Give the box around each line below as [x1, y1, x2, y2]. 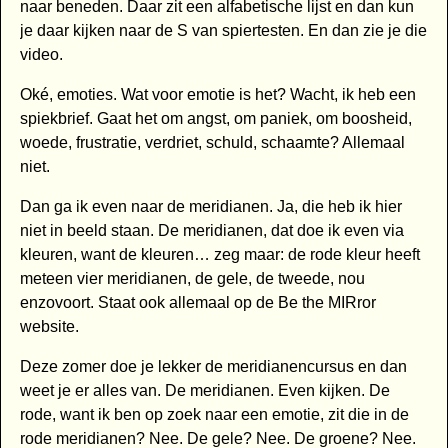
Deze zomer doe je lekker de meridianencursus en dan [19, 358, 407, 376]
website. [19, 318, 79, 336]
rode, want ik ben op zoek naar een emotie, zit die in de [19, 406, 409, 424]
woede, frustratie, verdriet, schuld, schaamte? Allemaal [19, 134, 405, 152]
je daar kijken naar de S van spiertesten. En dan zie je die [19, 22, 427, 40]
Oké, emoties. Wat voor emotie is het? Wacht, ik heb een [19, 86, 416, 104]
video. [19, 46, 63, 64]
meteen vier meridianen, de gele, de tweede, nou [19, 270, 365, 288]
